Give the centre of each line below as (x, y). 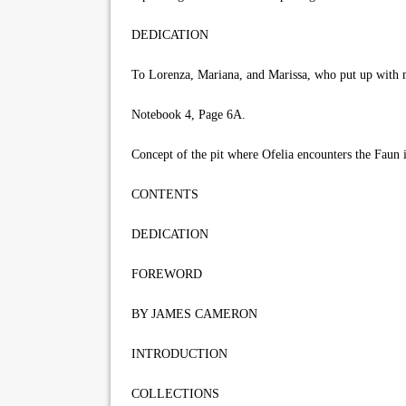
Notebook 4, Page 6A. (185, 115)
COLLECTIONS (172, 394)
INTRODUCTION (176, 354)
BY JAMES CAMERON (191, 314)
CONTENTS (161, 194)
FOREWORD (163, 274)
